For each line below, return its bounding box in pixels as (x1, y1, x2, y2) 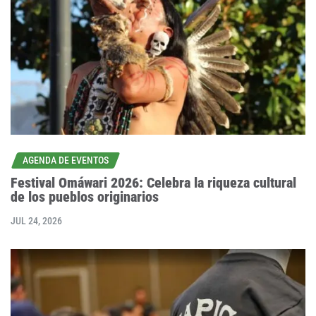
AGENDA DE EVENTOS (23, 154, 109, 166)
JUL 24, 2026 (11, 214, 62, 226)
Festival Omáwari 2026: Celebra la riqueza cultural (11, 174, 296, 191)
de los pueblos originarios (11, 188, 159, 205)
